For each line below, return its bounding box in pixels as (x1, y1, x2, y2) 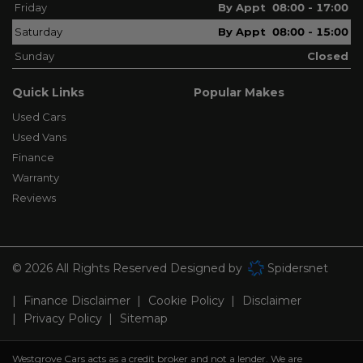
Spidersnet (264, 261, 329, 276)
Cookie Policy (148, 293, 224, 309)
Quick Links (12, 85, 84, 100)
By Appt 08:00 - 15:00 (218, 25, 348, 39)
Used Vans (12, 130, 66, 144)
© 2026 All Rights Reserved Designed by (12, 261, 246, 276)
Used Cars (12, 110, 66, 124)
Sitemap (120, 311, 168, 327)
